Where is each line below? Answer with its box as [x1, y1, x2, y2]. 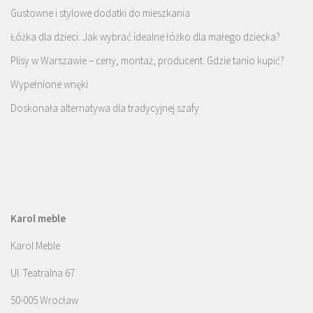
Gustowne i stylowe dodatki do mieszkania [10, 6, 190, 20]
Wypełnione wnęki [10, 78, 88, 92]
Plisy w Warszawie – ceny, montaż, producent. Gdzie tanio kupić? [10, 54, 284, 68]
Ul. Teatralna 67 [10, 266, 75, 280]
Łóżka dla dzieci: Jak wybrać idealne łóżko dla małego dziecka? [10, 30, 280, 44]
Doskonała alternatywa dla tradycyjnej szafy [10, 101, 199, 115]
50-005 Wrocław [10, 293, 78, 307]
